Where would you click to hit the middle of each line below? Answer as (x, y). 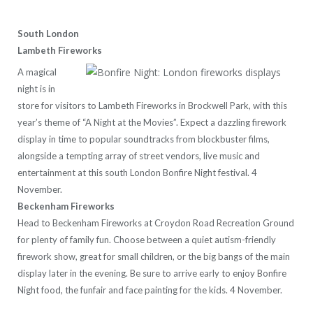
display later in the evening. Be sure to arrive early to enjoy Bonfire (152, 274)
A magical (37, 72)
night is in (36, 89)
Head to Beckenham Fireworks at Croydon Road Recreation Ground (156, 223)
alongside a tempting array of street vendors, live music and (139, 156)
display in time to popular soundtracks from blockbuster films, (144, 139)
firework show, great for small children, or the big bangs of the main (154, 257)
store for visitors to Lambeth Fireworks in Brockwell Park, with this (152, 106)
